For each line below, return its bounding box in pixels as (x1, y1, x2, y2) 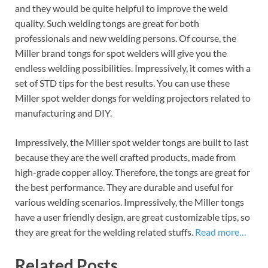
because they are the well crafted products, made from (15, 151, 236, 163)
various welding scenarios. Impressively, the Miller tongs (15, 196, 244, 208)
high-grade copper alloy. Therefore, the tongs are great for (15, 166, 250, 178)
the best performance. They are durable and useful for (15, 181, 233, 193)
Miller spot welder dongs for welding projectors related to (15, 92, 251, 103)
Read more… (195, 226, 246, 237)
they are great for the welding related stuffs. (15, 226, 195, 237)
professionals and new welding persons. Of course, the (15, 32, 236, 44)
